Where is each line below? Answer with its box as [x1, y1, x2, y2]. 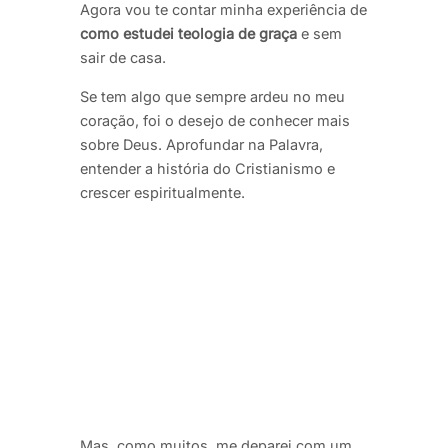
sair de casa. [80, 49, 166, 67]
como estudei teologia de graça [80, 25, 297, 43]
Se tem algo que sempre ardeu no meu [80, 87, 345, 105]
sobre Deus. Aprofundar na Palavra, [80, 135, 323, 153]
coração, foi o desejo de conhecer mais [80, 111, 350, 129]
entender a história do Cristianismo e [80, 159, 335, 177]
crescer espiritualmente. [80, 183, 245, 201]
